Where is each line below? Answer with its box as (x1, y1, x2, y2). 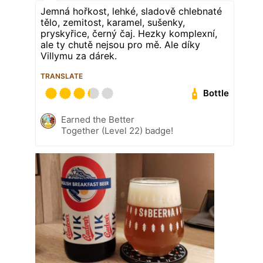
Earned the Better (61, 113, 134, 125)
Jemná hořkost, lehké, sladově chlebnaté (41, 5, 222, 17)
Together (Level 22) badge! (61, 124, 173, 136)
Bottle (203, 87, 230, 99)
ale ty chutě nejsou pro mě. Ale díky (41, 38, 200, 50)
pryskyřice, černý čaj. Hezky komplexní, (41, 27, 217, 39)
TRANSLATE (41, 71, 83, 80)
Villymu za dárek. (41, 49, 117, 62)
